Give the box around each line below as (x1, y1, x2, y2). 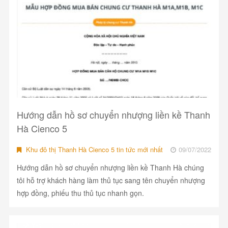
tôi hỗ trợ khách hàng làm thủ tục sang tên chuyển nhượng (16, 175, 205, 186)
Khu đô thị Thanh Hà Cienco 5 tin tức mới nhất (23, 145, 163, 155)
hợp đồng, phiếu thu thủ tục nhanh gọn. (16, 188, 144, 198)
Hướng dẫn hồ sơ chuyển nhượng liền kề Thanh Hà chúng (16, 162, 204, 173)
